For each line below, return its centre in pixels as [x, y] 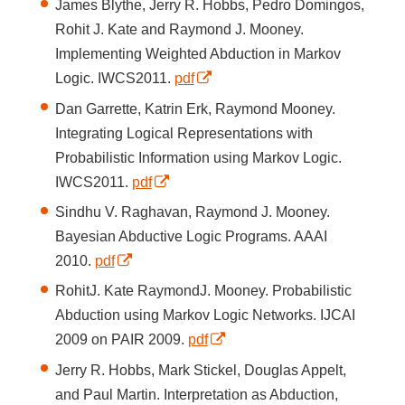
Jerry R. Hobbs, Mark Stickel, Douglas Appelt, [200, 370]
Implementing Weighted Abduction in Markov [198, 54]
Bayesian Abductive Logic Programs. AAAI [191, 236]
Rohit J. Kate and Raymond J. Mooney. [179, 30]
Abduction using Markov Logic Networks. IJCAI [205, 316]
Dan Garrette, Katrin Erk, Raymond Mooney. [195, 108]
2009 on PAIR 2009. [121, 340]
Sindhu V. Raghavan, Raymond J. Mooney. [192, 212]
